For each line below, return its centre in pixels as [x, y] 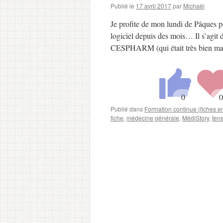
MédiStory [196, 118]
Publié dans [127, 109]
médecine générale [153, 118]
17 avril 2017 [154, 6]
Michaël [194, 6]
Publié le [122, 6]
